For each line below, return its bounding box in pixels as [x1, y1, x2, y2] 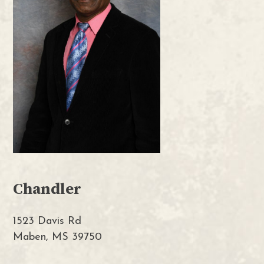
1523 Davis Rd [13, 216, 82, 227]
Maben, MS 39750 [13, 232, 103, 243]
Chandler [13, 177, 82, 199]
